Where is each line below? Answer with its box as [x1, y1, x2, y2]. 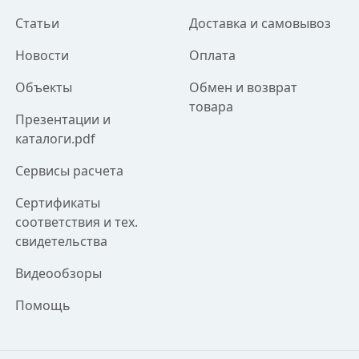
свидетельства [14, 232, 107, 250]
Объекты [14, 79, 72, 96]
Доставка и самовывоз [188, 14, 331, 32]
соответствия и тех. [14, 213, 138, 231]
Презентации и [14, 111, 111, 128]
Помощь [14, 296, 71, 314]
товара [188, 98, 233, 115]
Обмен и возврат [188, 79, 297, 96]
